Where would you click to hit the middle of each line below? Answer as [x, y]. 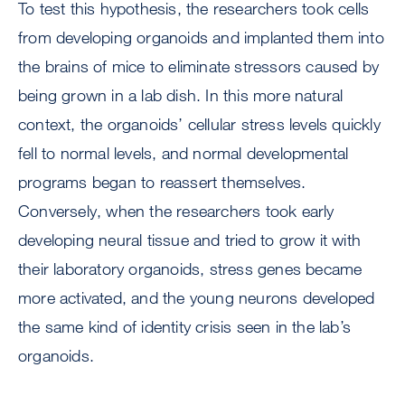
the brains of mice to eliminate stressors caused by [199, 66]
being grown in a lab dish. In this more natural [181, 95]
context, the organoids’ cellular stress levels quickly [199, 124]
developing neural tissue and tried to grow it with [190, 240]
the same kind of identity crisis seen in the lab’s [185, 327]
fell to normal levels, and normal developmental [184, 153]
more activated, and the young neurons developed [197, 298]
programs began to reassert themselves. [162, 182]
